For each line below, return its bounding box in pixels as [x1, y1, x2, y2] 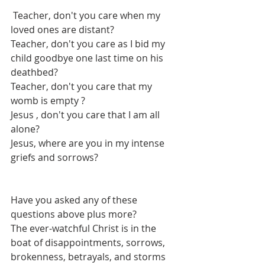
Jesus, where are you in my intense [11, 137, 167, 150]
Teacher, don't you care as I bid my [11, 37, 167, 50]
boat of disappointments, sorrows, [11, 236, 167, 249]
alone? [11, 122, 40, 135]
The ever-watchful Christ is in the [11, 222, 159, 235]
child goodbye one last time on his [11, 51, 166, 64]
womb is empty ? [11, 94, 85, 107]
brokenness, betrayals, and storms [11, 250, 168, 263]
